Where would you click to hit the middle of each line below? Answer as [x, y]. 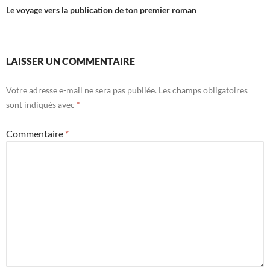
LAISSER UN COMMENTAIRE [71, 61]
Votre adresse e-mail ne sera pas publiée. [81, 90]
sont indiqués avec [41, 105]
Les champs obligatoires [203, 90]
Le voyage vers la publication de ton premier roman [101, 10]
